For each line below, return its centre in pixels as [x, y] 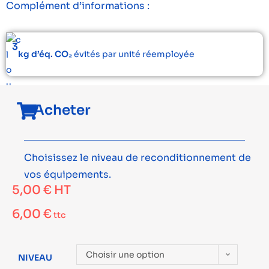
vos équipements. [68, 174]
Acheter [62, 110]
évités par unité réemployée [133, 54]
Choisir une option [125, 255]
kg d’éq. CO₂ [45, 54]
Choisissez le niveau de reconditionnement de [138, 158]
